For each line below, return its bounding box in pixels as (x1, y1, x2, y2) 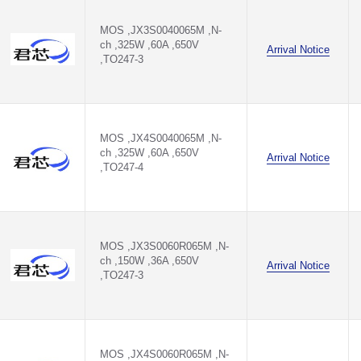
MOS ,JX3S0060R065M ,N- (100, 240, 229, 252)
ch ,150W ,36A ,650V (100, 255, 199, 267)
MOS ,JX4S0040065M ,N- (100, 132, 222, 144)
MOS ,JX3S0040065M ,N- (100, 24, 222, 36)
